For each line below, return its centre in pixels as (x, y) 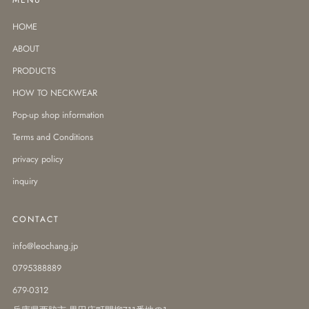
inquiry (25, 181)
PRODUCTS (34, 70)
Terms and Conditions (53, 137)
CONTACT (36, 219)
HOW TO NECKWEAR (55, 92)
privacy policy (38, 159)
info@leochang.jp (45, 246)
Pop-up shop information (58, 114)
